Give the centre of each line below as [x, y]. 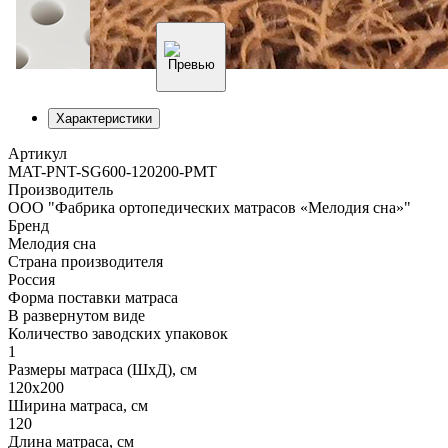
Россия [31, 279]
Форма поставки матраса [93, 297]
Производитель [60, 189]
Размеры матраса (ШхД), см [102, 369]
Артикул [37, 153]
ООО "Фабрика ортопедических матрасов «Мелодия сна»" [209, 207]
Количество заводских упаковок [118, 333]
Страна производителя [85, 261]
